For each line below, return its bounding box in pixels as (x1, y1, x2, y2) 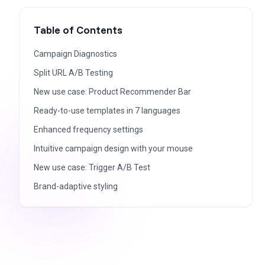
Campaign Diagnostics (34, 49, 117, 59)
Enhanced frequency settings (34, 125, 143, 134)
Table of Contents (34, 23, 122, 37)
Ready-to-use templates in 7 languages (34, 106, 180, 115)
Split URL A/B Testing (34, 68, 113, 77)
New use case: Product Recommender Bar (34, 87, 191, 96)
